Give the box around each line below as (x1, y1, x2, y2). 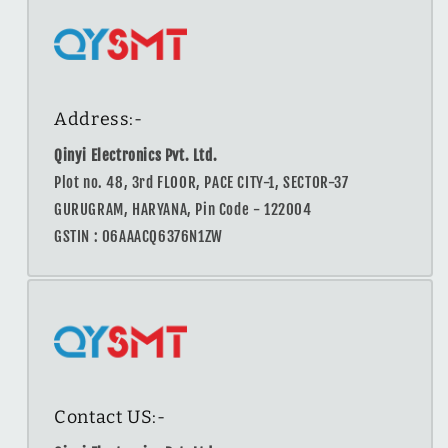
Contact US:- (54, 405, 166, 428)
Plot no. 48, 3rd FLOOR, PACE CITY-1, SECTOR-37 (54, 173, 349, 193)
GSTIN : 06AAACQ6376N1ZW (54, 227, 223, 247)
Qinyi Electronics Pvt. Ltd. (54, 146, 218, 166)
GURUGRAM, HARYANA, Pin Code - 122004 (54, 200, 312, 220)
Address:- (54, 108, 143, 131)
